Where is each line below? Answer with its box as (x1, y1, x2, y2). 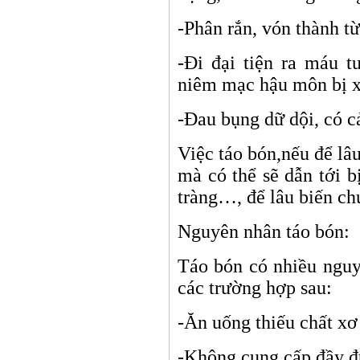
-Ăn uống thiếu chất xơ (178, 312, 358, 333)
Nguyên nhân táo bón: (178, 221, 350, 242)
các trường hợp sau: (178, 277, 332, 298)
